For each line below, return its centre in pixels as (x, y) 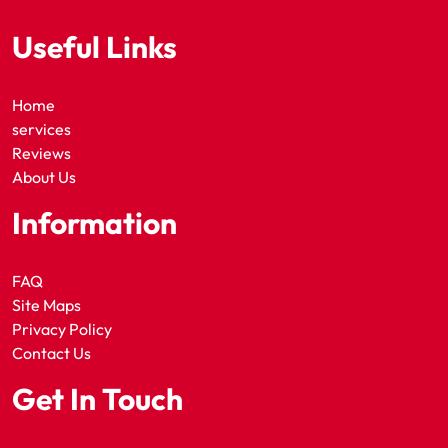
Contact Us (51, 353)
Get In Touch (97, 399)
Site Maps (46, 305)
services (41, 129)
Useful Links (94, 47)
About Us (44, 177)
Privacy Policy (62, 329)
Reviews (41, 153)
